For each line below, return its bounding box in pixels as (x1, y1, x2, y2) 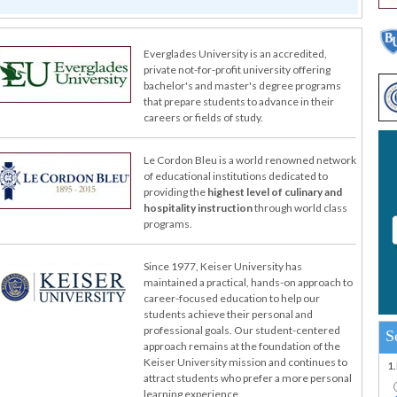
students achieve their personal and (144, 307, 313, 321)
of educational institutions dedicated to (144, 169, 328, 183)
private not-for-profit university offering (144, 63, 331, 76)
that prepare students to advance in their (144, 95, 334, 108)
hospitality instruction (144, 201, 253, 214)
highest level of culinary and (207, 185, 342, 198)
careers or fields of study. (144, 111, 263, 124)
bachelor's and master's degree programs (144, 79, 341, 92)
